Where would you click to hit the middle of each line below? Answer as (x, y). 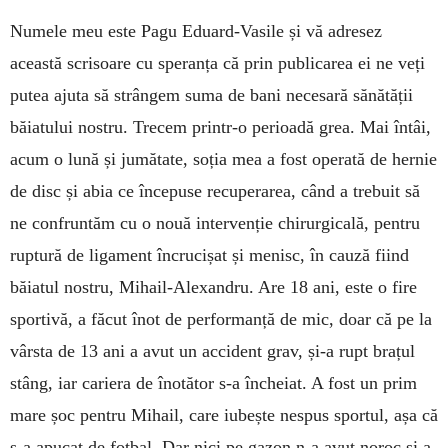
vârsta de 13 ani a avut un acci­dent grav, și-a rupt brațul (212, 350)
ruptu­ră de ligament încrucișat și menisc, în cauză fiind (209, 254)
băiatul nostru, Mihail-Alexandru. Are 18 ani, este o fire (213, 286)
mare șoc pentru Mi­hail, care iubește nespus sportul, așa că (224, 414)
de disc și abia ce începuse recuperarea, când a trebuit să (215, 190)
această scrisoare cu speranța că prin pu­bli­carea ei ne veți (217, 62)
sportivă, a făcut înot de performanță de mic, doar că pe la (221, 318)
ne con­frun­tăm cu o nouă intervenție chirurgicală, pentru (215, 222)
